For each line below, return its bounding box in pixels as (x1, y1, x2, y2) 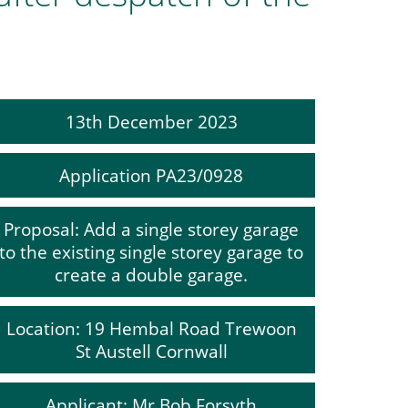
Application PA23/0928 (59, 164, 243, 187)
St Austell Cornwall (75, 340, 228, 362)
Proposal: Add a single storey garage (4, 218, 299, 240)
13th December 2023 (65, 110, 238, 133)
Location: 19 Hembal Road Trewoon (5, 317, 297, 340)
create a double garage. (55, 263, 248, 286)
